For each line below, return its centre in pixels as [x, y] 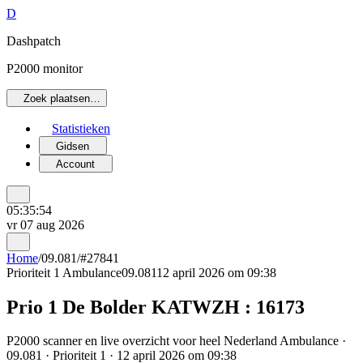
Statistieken [81, 129]
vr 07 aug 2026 [45, 225]
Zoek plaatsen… [62, 99]
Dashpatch [34, 41]
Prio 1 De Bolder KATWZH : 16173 [156, 307]
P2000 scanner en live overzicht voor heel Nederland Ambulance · [176, 341]
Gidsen [73, 146]
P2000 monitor [45, 68]
